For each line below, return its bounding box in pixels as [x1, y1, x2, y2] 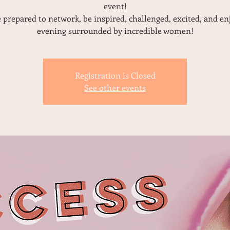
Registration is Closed [74, 70, 156, 81]
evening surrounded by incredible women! [36, 25, 194, 36]
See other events [84, 82, 146, 93]
